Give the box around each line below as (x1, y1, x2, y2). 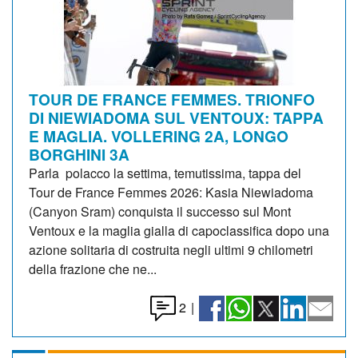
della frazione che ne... (29, 259, 157, 278)
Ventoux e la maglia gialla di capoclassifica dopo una (29, 221, 329, 240)
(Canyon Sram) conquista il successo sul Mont (29, 201, 291, 221)
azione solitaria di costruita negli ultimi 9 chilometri (29, 240, 313, 259)
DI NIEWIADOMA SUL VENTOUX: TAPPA (29, 105, 324, 129)
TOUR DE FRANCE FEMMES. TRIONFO (29, 87, 315, 110)
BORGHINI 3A (29, 142, 129, 165)
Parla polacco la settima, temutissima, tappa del (29, 163, 301, 182)
